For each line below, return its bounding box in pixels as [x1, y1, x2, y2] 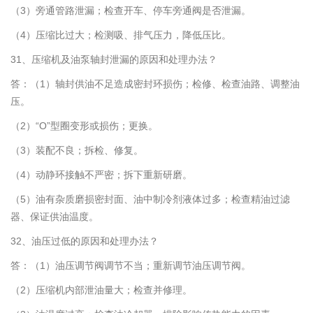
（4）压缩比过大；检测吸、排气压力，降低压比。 [10, 29, 231, 41]
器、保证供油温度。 [10, 211, 99, 223]
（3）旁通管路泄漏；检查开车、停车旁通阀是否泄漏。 [10, 5, 251, 17]
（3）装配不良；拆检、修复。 [10, 145, 143, 156]
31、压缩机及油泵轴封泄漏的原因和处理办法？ [10, 54, 217, 66]
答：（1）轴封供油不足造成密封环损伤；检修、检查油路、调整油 [10, 78, 300, 90]
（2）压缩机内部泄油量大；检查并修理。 [10, 284, 192, 296]
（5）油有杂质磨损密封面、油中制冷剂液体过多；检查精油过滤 [10, 194, 290, 205]
